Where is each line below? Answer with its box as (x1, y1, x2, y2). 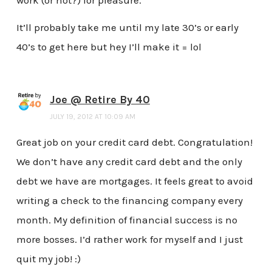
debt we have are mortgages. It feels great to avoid (16, 175, 253, 188)
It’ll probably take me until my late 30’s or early (16, 21, 239, 34)
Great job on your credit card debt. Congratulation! (16, 136, 253, 149)
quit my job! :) (16, 253, 81, 265)
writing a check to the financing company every (16, 194, 243, 207)
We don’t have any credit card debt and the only (16, 155, 242, 168)
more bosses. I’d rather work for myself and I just (16, 233, 243, 246)
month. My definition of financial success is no (16, 214, 237, 226)
